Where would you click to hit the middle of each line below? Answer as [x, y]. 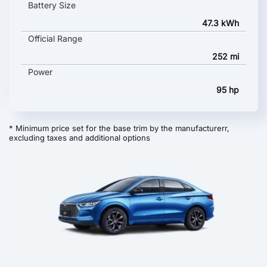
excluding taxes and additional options [80, 138]
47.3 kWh [221, 23]
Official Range [55, 38]
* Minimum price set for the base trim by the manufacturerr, [119, 128]
